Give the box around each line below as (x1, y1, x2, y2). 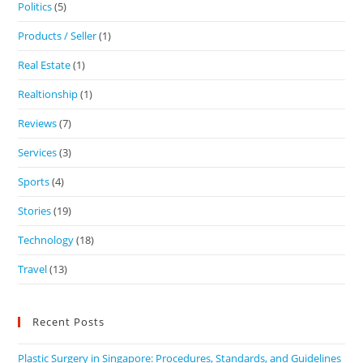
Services (18, 145, 58, 160)
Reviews (18, 116, 58, 131)
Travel (18, 262, 48, 277)
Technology (18, 233, 75, 248)
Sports (18, 174, 50, 190)
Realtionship (18, 87, 79, 102)
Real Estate (18, 58, 71, 73)
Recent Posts (32, 314, 105, 330)
